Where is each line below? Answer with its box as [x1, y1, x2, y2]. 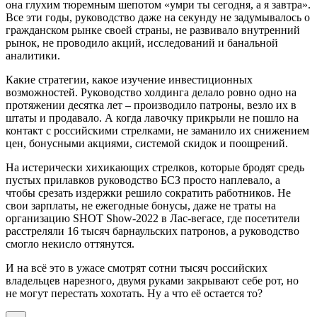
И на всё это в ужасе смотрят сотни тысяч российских [6, 261, 267, 274]
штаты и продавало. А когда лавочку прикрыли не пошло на [6, 111, 299, 124]
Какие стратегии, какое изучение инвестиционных [6, 73, 253, 86]
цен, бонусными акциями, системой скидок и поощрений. [6, 137, 288, 149]
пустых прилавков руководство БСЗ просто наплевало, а [6, 173, 280, 186]
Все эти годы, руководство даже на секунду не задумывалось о [6, 11, 310, 23]
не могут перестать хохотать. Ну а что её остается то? [6, 287, 263, 299]
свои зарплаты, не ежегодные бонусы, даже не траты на [6, 199, 276, 212]
